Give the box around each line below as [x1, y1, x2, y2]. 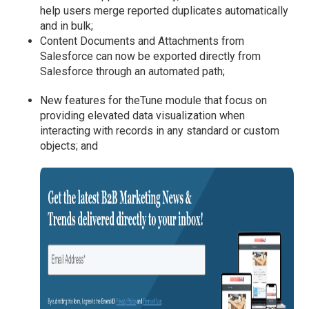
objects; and [40, 139, 99, 153]
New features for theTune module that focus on [40, 94, 268, 108]
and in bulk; [40, 19, 94, 33]
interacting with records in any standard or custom [40, 124, 280, 138]
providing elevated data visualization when [40, 109, 246, 123]
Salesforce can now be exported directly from [40, 50, 261, 63]
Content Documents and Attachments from [40, 34, 245, 48]
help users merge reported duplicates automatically [40, 4, 289, 18]
